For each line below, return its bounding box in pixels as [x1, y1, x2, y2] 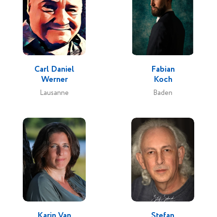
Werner [41, 74, 68, 86]
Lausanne [40, 88, 69, 98]
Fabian [151, 63, 175, 76]
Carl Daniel [34, 63, 74, 76]
